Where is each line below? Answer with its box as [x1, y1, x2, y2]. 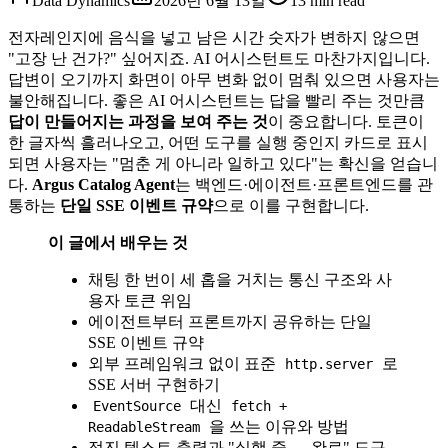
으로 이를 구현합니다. [213, 196, 369, 214]
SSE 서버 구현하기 [88, 375, 220, 393]
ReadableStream [88, 418, 200, 435]
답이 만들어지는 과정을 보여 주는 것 [8, 112, 268, 130]
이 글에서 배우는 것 [48, 233, 188, 251]
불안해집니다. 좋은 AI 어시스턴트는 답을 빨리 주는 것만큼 [8, 91, 425, 109]
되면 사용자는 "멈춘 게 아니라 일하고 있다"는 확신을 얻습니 [8, 154, 438, 172]
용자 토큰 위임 [88, 291, 192, 309]
